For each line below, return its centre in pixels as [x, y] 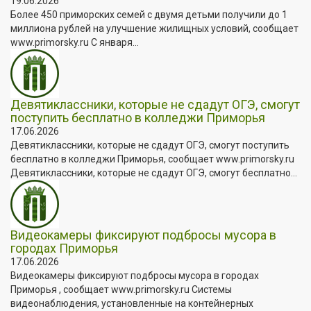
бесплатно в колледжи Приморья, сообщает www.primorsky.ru [152, 159]
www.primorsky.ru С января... [75, 42]
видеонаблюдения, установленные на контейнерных [132, 303]
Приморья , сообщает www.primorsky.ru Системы [121, 289]
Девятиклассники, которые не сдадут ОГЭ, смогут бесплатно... [154, 173]
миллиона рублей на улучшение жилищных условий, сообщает [154, 28]
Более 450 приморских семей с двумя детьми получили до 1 [149, 14]
